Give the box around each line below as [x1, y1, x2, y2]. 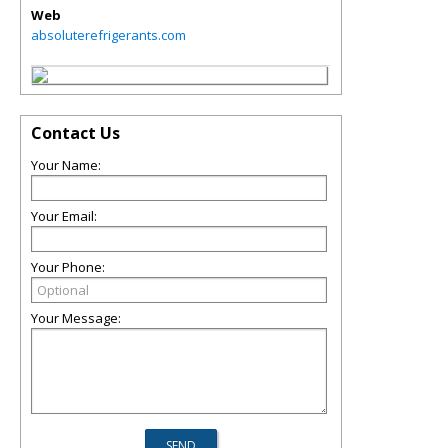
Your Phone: [31, 258, 105, 276]
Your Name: [31, 156, 101, 174]
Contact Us [31, 122, 120, 144]
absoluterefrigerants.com [31, 26, 186, 44]
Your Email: [31, 207, 97, 225]
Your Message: [31, 309, 121, 327]
